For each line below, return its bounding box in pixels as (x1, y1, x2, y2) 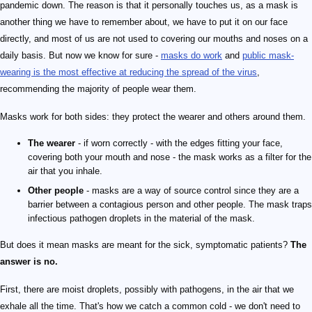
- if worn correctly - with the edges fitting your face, (75, 138, 283, 149)
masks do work (161, 50, 222, 61)
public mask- (242, 50, 294, 61)
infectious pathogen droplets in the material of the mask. (28, 213, 255, 224)
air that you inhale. (28, 166, 102, 177)
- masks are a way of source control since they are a (84, 185, 299, 196)
